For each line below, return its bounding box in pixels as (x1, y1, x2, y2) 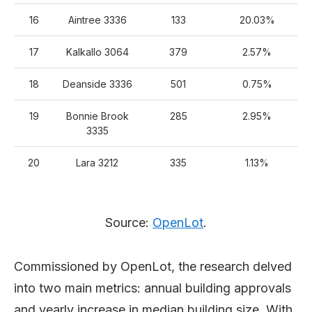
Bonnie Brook (65, 110, 129, 122)
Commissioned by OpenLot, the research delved (14, 259, 292, 274)
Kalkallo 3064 (65, 46, 129, 58)
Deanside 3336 (62, 78, 132, 90)
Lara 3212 (76, 157, 118, 169)
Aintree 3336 (68, 14, 127, 26)
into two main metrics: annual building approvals (14, 281, 291, 295)
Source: (105, 215, 153, 230)
